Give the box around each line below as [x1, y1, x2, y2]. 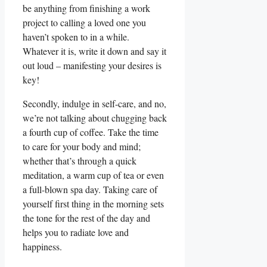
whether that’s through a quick [23, 154, 136, 167]
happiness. [23, 240, 62, 253]
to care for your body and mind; [23, 139, 141, 153]
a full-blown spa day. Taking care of [23, 182, 157, 195]
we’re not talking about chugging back [23, 111, 167, 124]
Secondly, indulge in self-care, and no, [23, 97, 166, 110]
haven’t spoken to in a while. [23, 30, 129, 43]
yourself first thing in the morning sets [23, 197, 164, 210]
